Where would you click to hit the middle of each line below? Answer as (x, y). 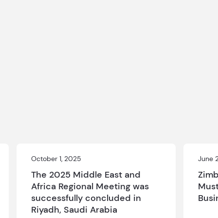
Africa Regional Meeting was (90, 186)
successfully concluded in (86, 198)
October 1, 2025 (56, 159)
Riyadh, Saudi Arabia (74, 210)
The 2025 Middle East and (86, 175)
